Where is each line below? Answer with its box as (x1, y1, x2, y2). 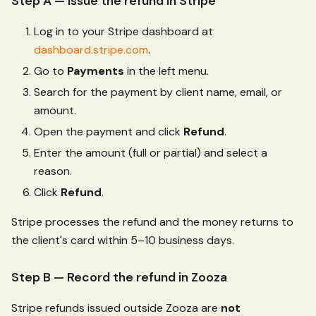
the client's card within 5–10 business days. (11, 232, 234, 248)
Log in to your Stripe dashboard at (34, 23, 213, 39)
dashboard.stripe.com (34, 42, 148, 57)
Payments (67, 63, 124, 78)
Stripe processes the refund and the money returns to (11, 214, 293, 229)
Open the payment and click (34, 123, 183, 139)
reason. (34, 163, 72, 178)
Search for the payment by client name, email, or (34, 84, 282, 99)
